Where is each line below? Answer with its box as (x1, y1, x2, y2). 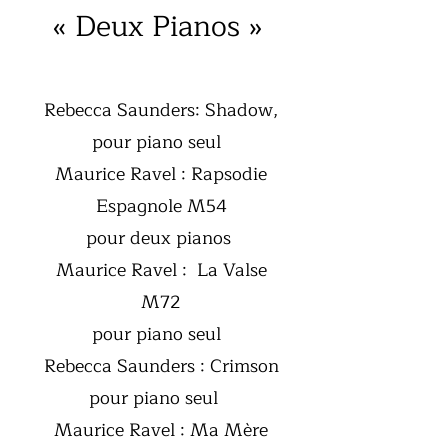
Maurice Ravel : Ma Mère (54, 415, 268, 445)
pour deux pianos (86, 223, 236, 253)
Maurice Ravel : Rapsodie (55, 159, 267, 189)
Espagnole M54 (95, 191, 227, 221)
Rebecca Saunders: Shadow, (44, 95, 278, 125)
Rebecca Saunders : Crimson (43, 351, 279, 381)
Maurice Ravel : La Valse (55, 255, 267, 285)
